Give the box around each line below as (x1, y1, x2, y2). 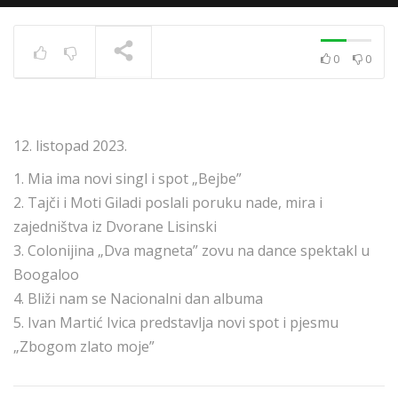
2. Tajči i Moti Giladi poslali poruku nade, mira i (13, 193, 322, 212)
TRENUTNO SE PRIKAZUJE (36, 99, 165, 113)
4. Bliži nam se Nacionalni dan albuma (13, 289, 263, 308)
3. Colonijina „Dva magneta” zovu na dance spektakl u (13, 241, 370, 260)
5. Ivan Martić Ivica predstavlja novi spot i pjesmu (13, 313, 338, 332)
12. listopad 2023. (13, 136, 127, 155)
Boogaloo (13, 265, 79, 284)
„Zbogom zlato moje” (13, 337, 155, 356)
